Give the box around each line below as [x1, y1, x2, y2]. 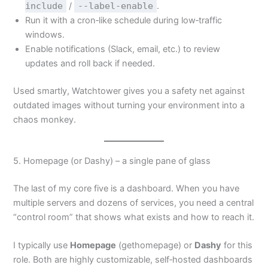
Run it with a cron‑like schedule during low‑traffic [25, 14, 223, 26]
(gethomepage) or [116, 240, 195, 251]
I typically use [13, 240, 71, 251]
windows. [25, 29, 65, 40]
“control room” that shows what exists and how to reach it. [13, 211, 255, 223]
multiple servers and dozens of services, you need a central [13, 197, 254, 208]
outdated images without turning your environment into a [13, 99, 245, 111]
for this [221, 240, 253, 251]
